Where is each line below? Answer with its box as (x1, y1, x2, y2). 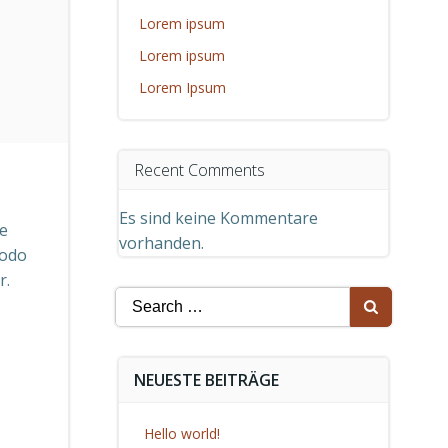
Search (113, 287, 165, 309)
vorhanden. (118, 232, 204, 254)
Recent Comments (133, 159, 265, 181)
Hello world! (143, 424, 220, 443)
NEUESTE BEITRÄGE (133, 369, 279, 391)
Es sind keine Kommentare (118, 207, 318, 229)
